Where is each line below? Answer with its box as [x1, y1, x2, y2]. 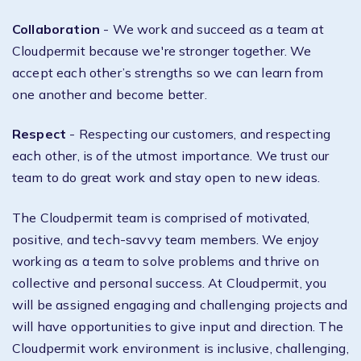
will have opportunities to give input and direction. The [12, 317, 343, 334]
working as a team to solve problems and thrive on [12, 252, 319, 269]
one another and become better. [12, 86, 207, 102]
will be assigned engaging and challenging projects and [12, 296, 348, 313]
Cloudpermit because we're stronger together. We [12, 43, 312, 59]
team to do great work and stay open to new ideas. [12, 169, 320, 186]
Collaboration [12, 21, 101, 37]
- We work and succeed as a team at [100, 21, 324, 37]
